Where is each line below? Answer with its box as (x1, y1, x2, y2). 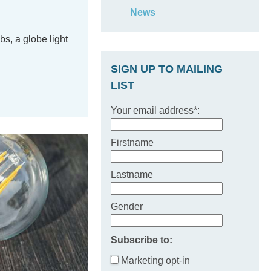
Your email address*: (111, 105, 200, 116)
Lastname (111, 169, 154, 180)
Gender (111, 201, 143, 212)
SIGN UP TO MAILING (111, 63, 223, 75)
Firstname (111, 137, 154, 148)
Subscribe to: (111, 235, 173, 245)
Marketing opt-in (119, 255, 191, 266)
